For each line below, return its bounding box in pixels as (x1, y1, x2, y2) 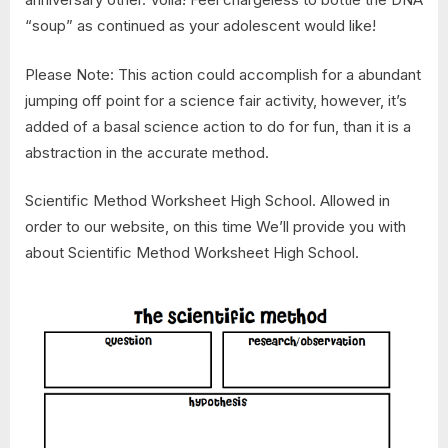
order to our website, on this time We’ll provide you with (25, 217, 406, 237)
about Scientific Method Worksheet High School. (25, 243, 359, 263)
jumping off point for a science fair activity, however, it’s (25, 90, 407, 110)
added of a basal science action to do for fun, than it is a (25, 116, 411, 136)
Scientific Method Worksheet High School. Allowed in (25, 191, 390, 211)
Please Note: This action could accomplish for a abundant (25, 64, 421, 84)
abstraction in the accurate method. (25, 142, 269, 162)
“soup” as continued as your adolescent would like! (25, 16, 376, 36)
